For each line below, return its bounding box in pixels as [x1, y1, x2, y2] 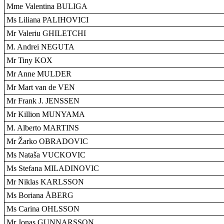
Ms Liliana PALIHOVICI [6, 15, 88, 24]
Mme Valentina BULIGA [6, 2, 87, 10]
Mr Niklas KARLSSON [6, 177, 84, 186]
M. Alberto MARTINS [6, 123, 79, 132]
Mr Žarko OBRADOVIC [6, 137, 88, 145]
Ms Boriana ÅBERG [6, 191, 73, 199]
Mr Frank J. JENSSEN [6, 96, 79, 105]
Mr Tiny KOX [6, 56, 52, 64]
